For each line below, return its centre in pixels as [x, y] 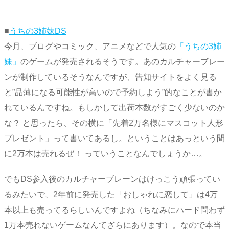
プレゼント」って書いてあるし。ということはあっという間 [114, 138]
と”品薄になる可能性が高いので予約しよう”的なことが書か [113, 92]
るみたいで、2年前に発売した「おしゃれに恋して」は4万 [111, 195]
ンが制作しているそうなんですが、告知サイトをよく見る [110, 77]
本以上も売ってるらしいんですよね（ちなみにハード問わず [114, 210]
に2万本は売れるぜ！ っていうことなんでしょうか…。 [106, 153]
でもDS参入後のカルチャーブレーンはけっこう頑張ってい [112, 179]
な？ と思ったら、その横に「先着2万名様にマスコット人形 [114, 123]
